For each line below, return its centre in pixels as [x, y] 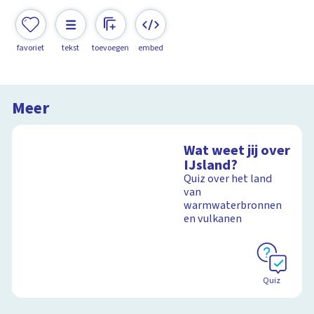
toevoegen [111, 48]
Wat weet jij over [237, 151]
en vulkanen [213, 219]
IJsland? [211, 165]
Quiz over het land [228, 179]
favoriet [31, 48]
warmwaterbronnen [233, 206]
